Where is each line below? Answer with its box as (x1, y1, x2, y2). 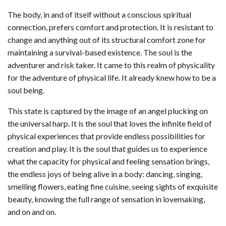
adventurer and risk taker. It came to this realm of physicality (8, 60, 215, 70)
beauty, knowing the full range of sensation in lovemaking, (8, 194, 205, 204)
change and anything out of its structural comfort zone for (8, 35, 206, 45)
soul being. (8, 85, 44, 95)
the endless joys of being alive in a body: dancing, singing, (8, 169, 202, 179)
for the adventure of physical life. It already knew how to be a (8, 73, 216, 83)
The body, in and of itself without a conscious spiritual (8, 10, 191, 20)
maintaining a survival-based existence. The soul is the (8, 47, 192, 58)
